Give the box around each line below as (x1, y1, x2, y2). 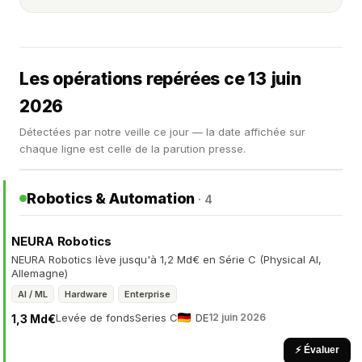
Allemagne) (11, 267, 68, 280)
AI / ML (18, 288, 48, 300)
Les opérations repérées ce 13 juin (19, 69, 301, 89)
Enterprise (124, 288, 170, 300)
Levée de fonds (56, 311, 135, 324)
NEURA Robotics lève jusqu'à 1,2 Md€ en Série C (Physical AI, (11, 253, 322, 266)
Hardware (65, 288, 107, 300)
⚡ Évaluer (295, 344, 339, 356)
